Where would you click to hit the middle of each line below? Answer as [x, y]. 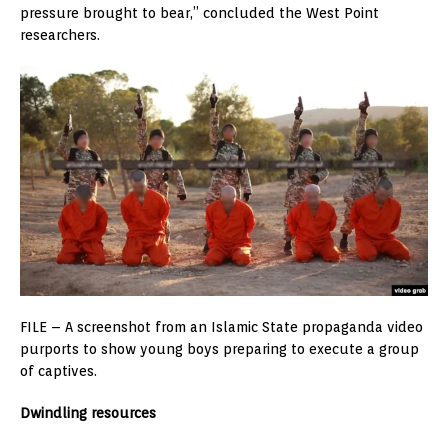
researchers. [60, 35]
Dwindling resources [88, 412]
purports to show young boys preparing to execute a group [219, 348]
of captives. [58, 370]
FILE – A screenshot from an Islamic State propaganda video [221, 326]
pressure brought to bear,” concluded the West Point [199, 13]
